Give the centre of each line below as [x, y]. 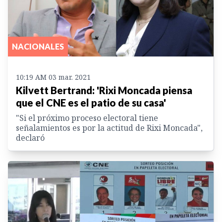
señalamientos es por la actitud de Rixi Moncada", [109, 128]
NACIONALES [38, 46]
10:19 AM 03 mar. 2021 [53, 77]
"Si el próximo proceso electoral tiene [87, 118]
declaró [30, 138]
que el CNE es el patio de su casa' [91, 102]
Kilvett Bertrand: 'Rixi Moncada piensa [104, 90]
